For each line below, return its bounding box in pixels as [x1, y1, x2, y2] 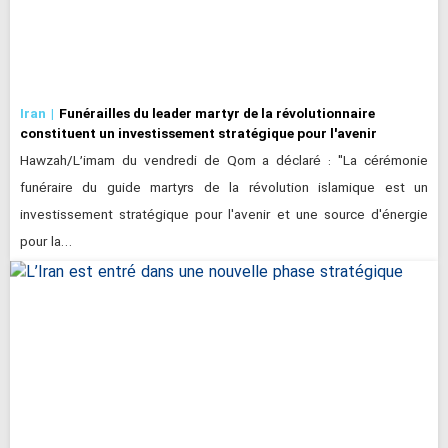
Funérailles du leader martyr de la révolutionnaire [59, 104, 375, 121]
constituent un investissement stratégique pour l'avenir [20, 124, 377, 141]
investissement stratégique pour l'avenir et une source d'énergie [20, 204, 428, 226]
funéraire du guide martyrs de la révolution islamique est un [20, 177, 428, 199]
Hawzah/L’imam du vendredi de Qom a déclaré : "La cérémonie [20, 150, 428, 172]
